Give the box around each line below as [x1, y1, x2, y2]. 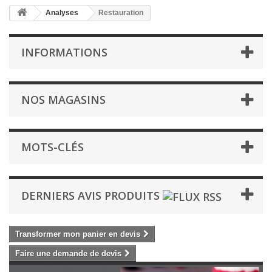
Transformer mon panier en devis [15, 229, 140, 239]
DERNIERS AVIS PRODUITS [21, 188, 160, 203]
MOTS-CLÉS [21, 140, 84, 154]
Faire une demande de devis [15, 249, 121, 259]
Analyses [46, 8, 78, 17]
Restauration [98, 8, 143, 17]
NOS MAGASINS [21, 92, 106, 107]
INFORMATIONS [21, 45, 107, 59]
